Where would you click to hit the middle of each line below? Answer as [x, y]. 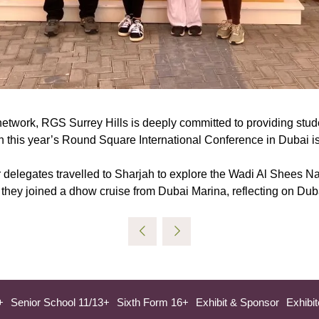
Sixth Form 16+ [153, 302]
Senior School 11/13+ [60, 302]
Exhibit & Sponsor [237, 302]
